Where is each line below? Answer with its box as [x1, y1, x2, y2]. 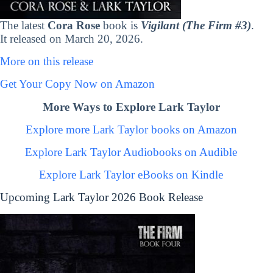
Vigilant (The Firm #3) [141, 19, 251, 32]
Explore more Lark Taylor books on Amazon [25, 122, 237, 136]
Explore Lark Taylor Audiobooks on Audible [25, 146, 238, 159]
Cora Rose [48, 19, 100, 32]
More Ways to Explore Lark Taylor [42, 100, 220, 113]
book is [100, 19, 141, 32]
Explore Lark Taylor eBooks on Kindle [39, 168, 224, 182]
